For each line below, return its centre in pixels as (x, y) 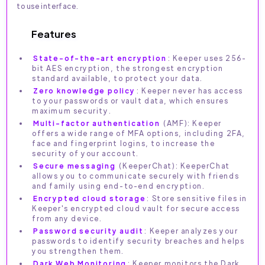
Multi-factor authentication (97, 123)
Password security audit (88, 231)
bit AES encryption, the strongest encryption (128, 68)
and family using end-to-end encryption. (119, 186)
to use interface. (48, 6)
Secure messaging (75, 166)
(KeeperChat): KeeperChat (173, 166)
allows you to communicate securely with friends (136, 176)
